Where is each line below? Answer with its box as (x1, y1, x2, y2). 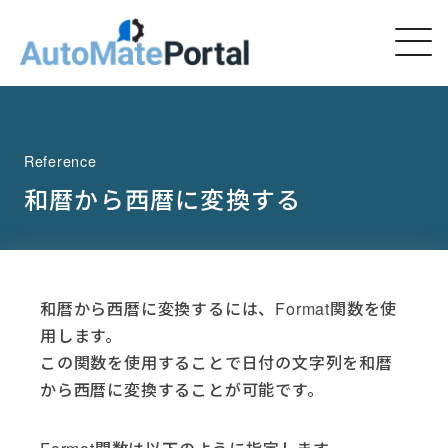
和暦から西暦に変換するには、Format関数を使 (40, 296, 398, 320)
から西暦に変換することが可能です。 (40, 377, 324, 401)
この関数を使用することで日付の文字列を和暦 (40, 350, 393, 374)
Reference (24, 151, 97, 172)
